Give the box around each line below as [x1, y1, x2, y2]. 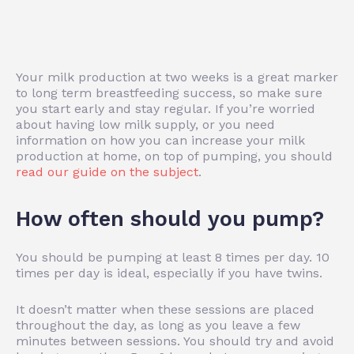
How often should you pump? [16, 205, 324, 232]
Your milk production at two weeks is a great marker [16, 69, 338, 85]
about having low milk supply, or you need [16, 116, 275, 132]
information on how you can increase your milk [16, 132, 305, 148]
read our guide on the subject [16, 164, 198, 179]
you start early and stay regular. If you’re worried [16, 100, 315, 116]
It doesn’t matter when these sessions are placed [16, 301, 314, 317]
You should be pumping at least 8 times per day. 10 [16, 249, 330, 265]
